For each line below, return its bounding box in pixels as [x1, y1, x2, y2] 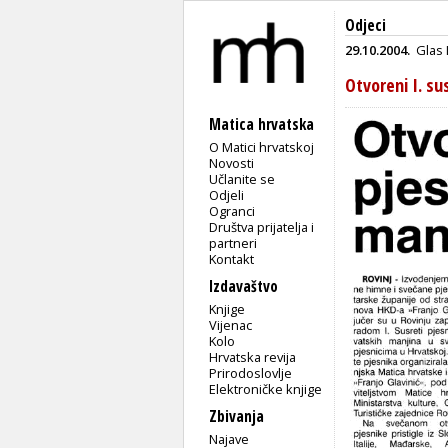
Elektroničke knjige [209, 379, 323, 398]
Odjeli [209, 185, 245, 204]
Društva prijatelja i [209, 217, 315, 236]
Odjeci [345, 15, 386, 36]
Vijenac [209, 315, 253, 334]
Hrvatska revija [209, 347, 297, 366]
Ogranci [209, 201, 256, 220]
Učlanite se [209, 169, 276, 188]
